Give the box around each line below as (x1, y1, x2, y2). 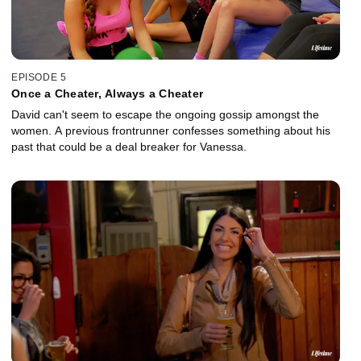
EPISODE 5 (11, 71, 67, 83)
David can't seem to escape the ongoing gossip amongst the (11, 107, 319, 121)
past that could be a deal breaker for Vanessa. (11, 139, 247, 153)
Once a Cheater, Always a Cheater (11, 86, 203, 100)
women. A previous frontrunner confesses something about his (11, 123, 330, 137)
